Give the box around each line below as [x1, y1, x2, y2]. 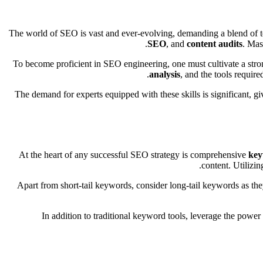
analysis [149, 69, 180, 79]
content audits [187, 38, 242, 49]
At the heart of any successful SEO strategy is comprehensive [19, 149, 248, 160]
